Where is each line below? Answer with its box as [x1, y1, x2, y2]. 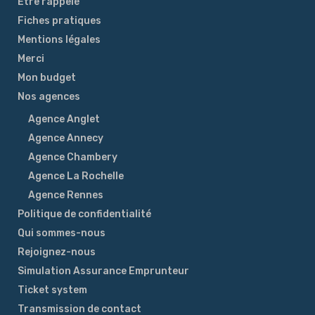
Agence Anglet [28, 113, 100, 125]
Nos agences [18, 91, 80, 103]
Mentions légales [18, 34, 101, 46]
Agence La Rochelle [28, 170, 124, 182]
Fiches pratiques [18, 15, 101, 27]
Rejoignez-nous [18, 246, 96, 258]
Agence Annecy [28, 132, 103, 144]
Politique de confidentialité [18, 208, 151, 220]
